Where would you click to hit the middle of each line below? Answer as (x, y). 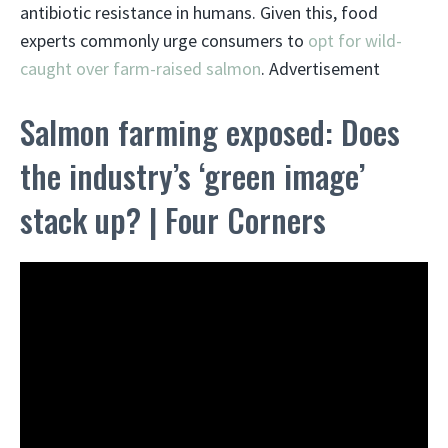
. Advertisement (320, 69)
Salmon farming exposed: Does (210, 132)
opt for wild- (355, 41)
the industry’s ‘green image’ (192, 176)
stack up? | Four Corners (173, 220)
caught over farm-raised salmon (140, 69)
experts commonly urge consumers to (164, 41)
